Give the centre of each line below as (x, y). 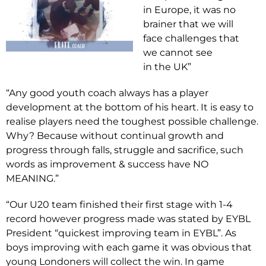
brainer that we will (189, 24)
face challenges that (191, 38)
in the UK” (167, 66)
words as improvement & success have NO (107, 164)
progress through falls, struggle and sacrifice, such (125, 150)
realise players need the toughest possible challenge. (132, 121)
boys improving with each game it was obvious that (129, 247)
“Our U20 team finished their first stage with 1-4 (119, 204)
